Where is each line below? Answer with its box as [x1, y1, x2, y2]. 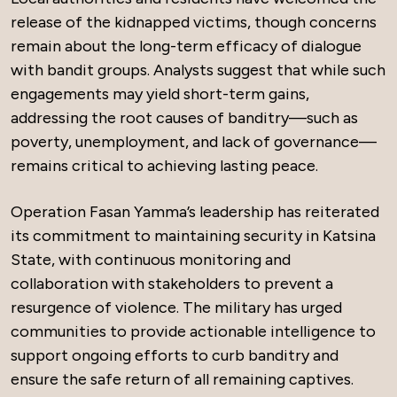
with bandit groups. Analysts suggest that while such [11, 60, 385, 80]
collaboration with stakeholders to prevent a [11, 274, 333, 293]
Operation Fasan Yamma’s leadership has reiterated [11, 202, 379, 222]
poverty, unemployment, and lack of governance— [11, 132, 377, 152]
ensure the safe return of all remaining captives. [11, 370, 354, 389]
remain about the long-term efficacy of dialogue [11, 36, 362, 56]
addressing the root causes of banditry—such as [11, 108, 358, 128]
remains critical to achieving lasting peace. [11, 156, 318, 175]
